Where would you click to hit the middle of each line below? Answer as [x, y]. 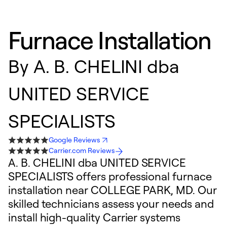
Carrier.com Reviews [82, 150]
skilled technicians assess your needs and [111, 203]
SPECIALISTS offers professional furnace [110, 176]
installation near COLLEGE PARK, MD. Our [112, 190]
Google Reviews [75, 140]
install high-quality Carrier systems [94, 217]
